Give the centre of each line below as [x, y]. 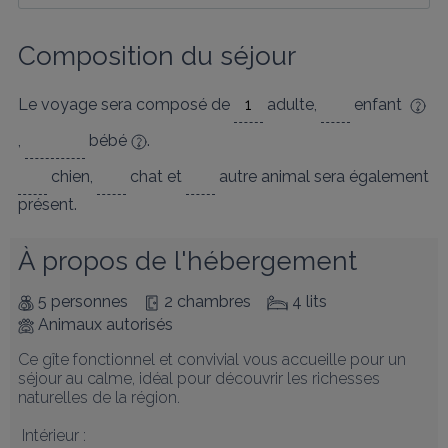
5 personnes [83, 301]
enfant [380, 104]
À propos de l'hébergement [187, 261]
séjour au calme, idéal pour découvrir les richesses [199, 378]
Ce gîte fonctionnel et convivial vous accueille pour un [212, 359]
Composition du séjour [157, 56]
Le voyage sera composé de [126, 104]
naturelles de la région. [99, 397]
